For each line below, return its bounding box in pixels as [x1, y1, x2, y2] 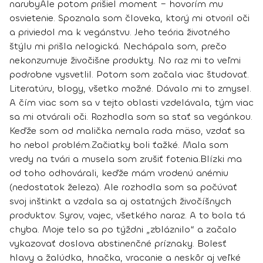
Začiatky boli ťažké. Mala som [92, 138, 228, 151]
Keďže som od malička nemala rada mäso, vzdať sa [9, 124, 245, 137]
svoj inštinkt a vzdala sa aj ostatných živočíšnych [9, 194, 231, 207]
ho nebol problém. [9, 138, 92, 151]
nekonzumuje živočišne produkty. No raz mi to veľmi [9, 53, 241, 66]
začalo [206, 222, 237, 235]
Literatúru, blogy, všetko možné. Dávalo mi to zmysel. [9, 82, 251, 95]
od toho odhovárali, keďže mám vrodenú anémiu [9, 166, 228, 179]
